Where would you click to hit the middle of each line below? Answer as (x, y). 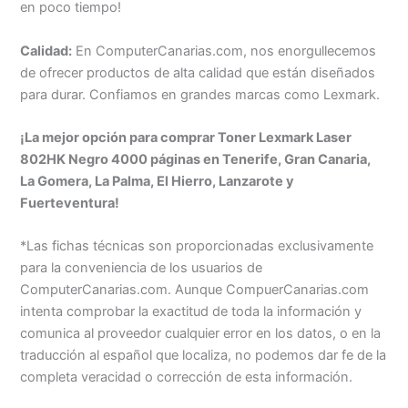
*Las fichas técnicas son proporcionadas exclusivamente (197, 246)
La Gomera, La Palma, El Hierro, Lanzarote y (158, 182)
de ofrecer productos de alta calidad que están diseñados (198, 72)
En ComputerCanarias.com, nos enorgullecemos (224, 51)
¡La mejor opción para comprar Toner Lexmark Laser (186, 138)
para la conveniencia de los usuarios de (142, 268)
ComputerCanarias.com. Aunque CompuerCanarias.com (195, 290)
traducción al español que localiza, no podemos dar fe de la (204, 356)
